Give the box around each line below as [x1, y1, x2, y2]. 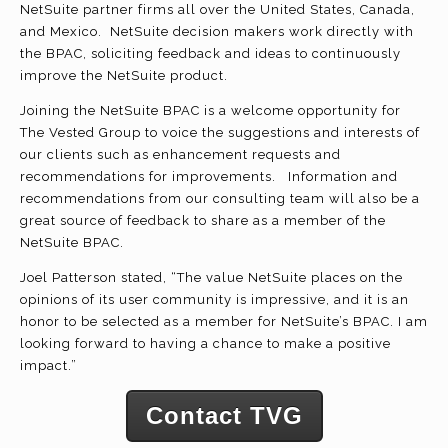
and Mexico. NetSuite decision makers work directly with [20, 23, 414, 39]
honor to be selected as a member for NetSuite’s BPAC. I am [20, 313, 428, 329]
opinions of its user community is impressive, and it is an [20, 291, 409, 307]
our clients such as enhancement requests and [20, 146, 341, 162]
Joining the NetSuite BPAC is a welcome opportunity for [20, 102, 401, 118]
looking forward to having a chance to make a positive [20, 335, 391, 351]
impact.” [20, 357, 77, 373]
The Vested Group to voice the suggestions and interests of [20, 124, 420, 140]
